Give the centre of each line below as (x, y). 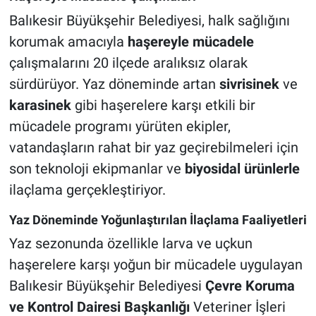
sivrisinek (249, 84)
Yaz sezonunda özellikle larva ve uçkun (130, 244)
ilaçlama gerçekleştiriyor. (87, 189)
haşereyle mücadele (190, 41)
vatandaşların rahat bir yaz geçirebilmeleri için (153, 147)
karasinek (40, 105)
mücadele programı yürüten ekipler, (120, 126)
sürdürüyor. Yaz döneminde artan (114, 84)
